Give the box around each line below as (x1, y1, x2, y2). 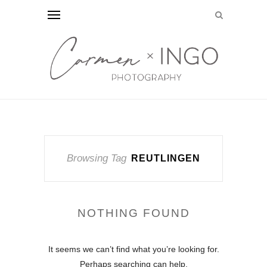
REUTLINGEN (131, 153, 200, 164)
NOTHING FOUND (77, 207, 190, 220)
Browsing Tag (67, 153, 126, 164)
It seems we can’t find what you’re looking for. (48, 244, 219, 254)
